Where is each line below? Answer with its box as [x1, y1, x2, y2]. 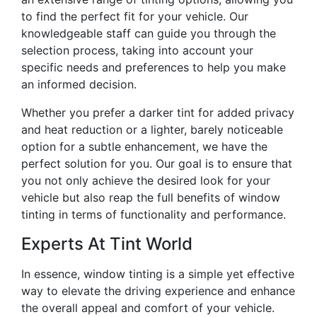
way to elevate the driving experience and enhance [21, 284, 295, 299]
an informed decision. [21, 77, 137, 92]
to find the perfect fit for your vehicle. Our [21, 9, 248, 24]
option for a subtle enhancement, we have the [21, 139, 267, 154]
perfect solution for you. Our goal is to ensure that [21, 156, 292, 171]
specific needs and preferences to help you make [21, 60, 286, 75]
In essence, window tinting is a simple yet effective [21, 267, 294, 282]
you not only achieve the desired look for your [21, 173, 270, 188]
